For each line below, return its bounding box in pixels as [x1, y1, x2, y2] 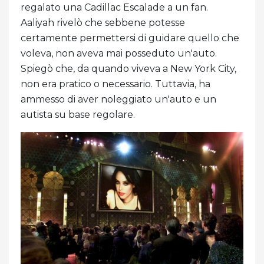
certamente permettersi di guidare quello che [21, 32, 239, 44]
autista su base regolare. [21, 108, 135, 120]
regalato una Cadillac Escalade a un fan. [21, 1, 208, 13]
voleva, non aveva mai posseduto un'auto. [21, 47, 217, 59]
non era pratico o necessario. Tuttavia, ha [21, 78, 210, 90]
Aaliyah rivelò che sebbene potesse [21, 16, 185, 28]
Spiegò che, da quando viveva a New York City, [21, 62, 236, 74]
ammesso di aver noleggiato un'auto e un [21, 93, 216, 105]
